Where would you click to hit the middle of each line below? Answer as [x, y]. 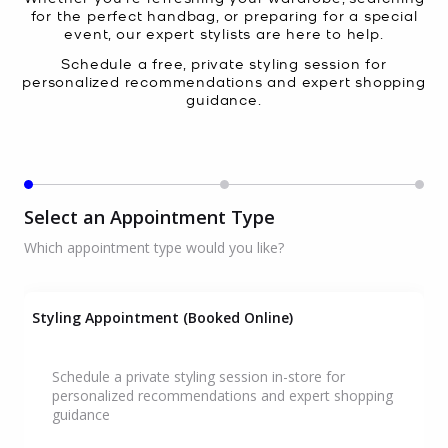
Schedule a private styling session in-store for [198, 377]
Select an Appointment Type [149, 217]
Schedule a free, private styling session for [224, 63]
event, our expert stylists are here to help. [224, 33]
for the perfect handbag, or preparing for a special [224, 15]
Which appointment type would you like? [154, 248]
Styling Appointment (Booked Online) [162, 318]
